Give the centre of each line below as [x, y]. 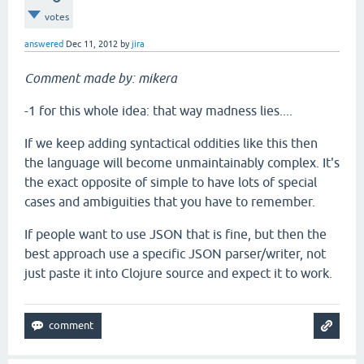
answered [44, 44]
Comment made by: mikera [101, 78]
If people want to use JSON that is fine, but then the [175, 234]
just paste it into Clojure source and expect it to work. [178, 273]
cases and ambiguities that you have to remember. [170, 201]
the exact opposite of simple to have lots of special [171, 182]
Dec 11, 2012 [92, 44]
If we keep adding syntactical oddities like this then [171, 143]
